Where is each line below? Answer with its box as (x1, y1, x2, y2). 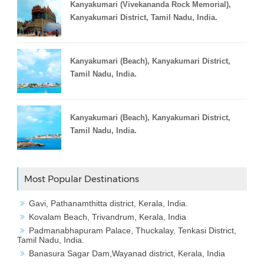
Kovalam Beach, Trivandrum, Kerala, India (28, 212, 186, 222)
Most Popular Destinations (24, 173, 139, 185)
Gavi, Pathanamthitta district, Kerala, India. (28, 198, 188, 208)
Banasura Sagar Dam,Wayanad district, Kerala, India (28, 248, 225, 258)
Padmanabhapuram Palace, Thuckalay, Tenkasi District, (28, 225, 236, 235)
